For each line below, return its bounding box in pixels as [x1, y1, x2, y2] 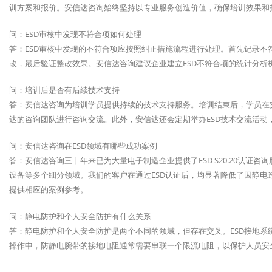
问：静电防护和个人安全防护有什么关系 [9, 211, 151, 222]
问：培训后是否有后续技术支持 [9, 84, 120, 96]
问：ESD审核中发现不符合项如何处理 [9, 29, 141, 40]
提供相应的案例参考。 [9, 184, 88, 195]
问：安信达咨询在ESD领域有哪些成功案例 [9, 140, 157, 152]
